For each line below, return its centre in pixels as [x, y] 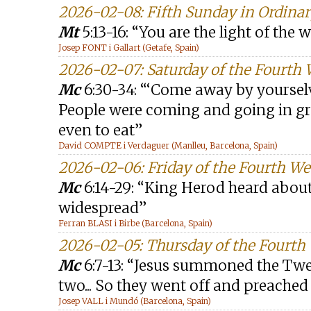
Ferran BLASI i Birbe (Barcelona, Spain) [135, 223]
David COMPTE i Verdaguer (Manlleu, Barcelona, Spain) [168, 145]
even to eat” [100, 130]
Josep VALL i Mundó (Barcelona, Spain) [135, 301]
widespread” [102, 208]
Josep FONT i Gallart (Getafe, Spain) [129, 48]
